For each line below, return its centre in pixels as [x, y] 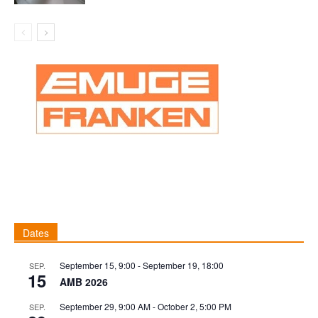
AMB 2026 [84, 282]
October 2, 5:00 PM [194, 307]
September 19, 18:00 [183, 265]
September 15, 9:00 [98, 265]
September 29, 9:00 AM [105, 307]
